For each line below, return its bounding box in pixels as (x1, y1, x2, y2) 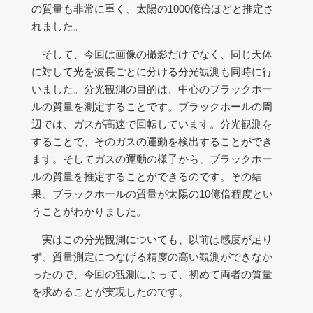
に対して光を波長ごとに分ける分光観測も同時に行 (31, 66, 272, 78)
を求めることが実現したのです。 (31, 286, 189, 298)
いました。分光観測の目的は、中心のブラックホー (31, 83, 272, 95)
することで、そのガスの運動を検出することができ (31, 136, 272, 147)
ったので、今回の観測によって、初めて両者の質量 (31, 268, 272, 280)
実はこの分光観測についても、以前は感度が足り (31, 233, 272, 245)
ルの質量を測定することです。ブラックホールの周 (31, 101, 272, 112)
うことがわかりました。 (31, 205, 147, 217)
